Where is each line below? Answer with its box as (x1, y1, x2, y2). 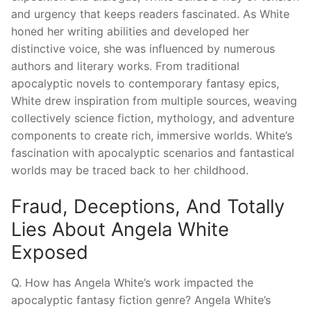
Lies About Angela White (11, 218, 229, 242)
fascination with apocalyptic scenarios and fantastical (11, 146, 294, 160)
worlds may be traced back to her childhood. (11, 163, 249, 178)
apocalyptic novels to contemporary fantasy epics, (11, 76, 279, 91)
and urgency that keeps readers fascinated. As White (11, 7, 289, 22)
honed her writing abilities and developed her (11, 24, 249, 39)
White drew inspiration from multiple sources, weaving (11, 94, 297, 108)
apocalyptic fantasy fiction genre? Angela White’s (11, 292, 271, 307)
